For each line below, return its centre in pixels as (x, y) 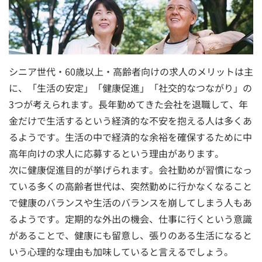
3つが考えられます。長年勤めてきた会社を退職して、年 (128, 104)
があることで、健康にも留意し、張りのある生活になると (130, 235)
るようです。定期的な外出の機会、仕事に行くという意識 (130, 218)
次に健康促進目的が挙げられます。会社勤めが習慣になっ (130, 169)
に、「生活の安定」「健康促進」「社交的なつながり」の (130, 87)
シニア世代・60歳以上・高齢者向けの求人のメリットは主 (131, 71)
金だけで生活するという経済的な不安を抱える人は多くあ (130, 120)
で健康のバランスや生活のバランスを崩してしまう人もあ (130, 202)
